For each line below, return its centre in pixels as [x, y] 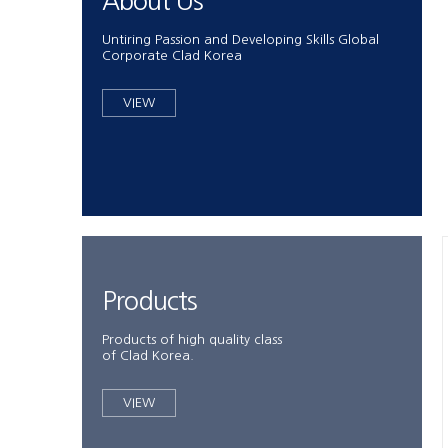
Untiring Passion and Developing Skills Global [240, 39]
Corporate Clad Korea [172, 55]
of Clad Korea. [148, 355]
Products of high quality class [192, 339]
